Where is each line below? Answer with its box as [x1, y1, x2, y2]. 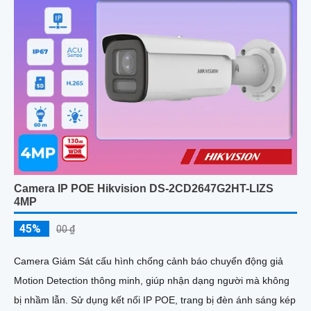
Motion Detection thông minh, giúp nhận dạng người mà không [14, 275, 289, 287]
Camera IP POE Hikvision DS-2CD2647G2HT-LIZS [14, 183, 274, 195]
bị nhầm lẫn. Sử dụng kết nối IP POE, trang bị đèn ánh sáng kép [14, 294, 71, 306]
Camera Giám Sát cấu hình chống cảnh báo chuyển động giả [14, 255, 283, 267]
